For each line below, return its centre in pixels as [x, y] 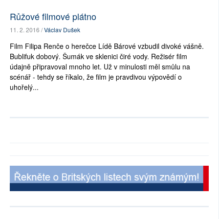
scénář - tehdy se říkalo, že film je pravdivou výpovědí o [96, 77]
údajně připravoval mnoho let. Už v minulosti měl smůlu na [100, 67]
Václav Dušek [62, 30]
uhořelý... [24, 87]
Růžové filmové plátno [53, 16]
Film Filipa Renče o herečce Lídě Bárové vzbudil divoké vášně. [107, 46]
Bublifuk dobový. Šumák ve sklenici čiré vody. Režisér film [99, 56]
